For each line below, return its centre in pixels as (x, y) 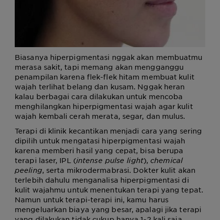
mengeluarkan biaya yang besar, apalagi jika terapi (108, 209)
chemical (166, 160)
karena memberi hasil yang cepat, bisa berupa (99, 150)
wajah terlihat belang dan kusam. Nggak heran (100, 86)
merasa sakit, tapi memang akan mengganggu (99, 67)
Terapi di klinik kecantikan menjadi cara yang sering (109, 130)
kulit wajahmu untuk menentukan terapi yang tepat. (109, 189)
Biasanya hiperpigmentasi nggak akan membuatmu (109, 57)
